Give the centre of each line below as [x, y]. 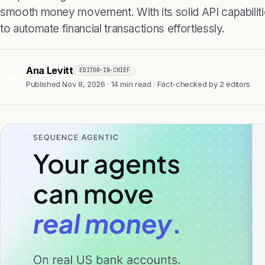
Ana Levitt [50, 70]
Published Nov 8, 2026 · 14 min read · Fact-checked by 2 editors [138, 84]
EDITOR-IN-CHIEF [105, 70]
